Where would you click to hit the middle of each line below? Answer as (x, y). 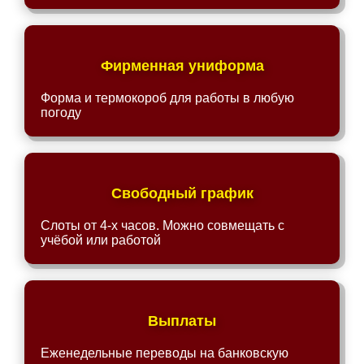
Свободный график (182, 193)
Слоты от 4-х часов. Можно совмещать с (162, 225)
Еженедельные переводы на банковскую (165, 353)
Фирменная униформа (182, 66)
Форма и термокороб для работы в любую (167, 98)
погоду (61, 113)
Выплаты (182, 321)
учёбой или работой (101, 240)
